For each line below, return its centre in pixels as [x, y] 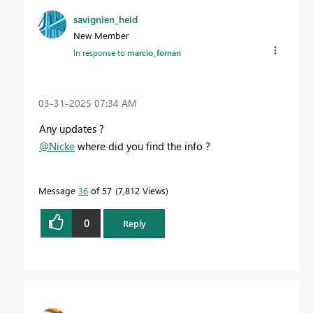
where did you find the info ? [143, 146]
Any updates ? [72, 128]
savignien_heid [105, 20]
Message [58, 190]
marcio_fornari [154, 53]
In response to [100, 53]
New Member [101, 36]
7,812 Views [142, 190]
